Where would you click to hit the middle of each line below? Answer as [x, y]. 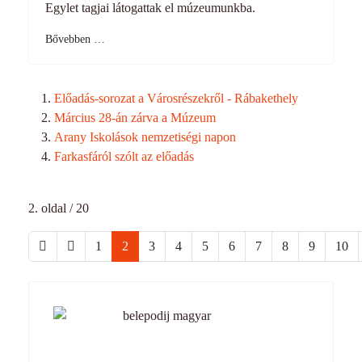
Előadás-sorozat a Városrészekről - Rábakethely [176, 98]
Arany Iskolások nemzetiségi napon [145, 137]
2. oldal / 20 [59, 208]
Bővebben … [75, 39]
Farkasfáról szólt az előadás [124, 156]
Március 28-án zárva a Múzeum [135, 118]
